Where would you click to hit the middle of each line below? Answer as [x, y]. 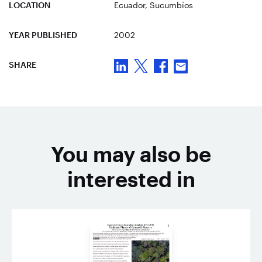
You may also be [131, 154]
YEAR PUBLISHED [43, 35]
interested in [131, 179]
